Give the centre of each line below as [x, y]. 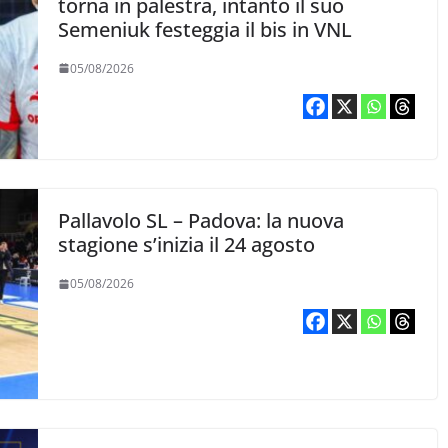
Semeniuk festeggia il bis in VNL [205, 29]
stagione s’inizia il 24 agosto [187, 245]
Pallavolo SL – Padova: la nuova [201, 221]
